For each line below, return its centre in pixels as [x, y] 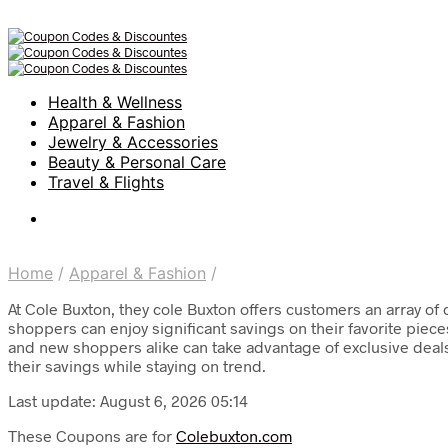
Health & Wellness [115, 102]
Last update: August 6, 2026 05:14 [128, 400]
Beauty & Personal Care [137, 162]
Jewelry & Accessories [133, 142]
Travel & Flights [106, 182]
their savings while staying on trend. [137, 365]
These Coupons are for [92, 435]
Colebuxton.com [234, 435]
